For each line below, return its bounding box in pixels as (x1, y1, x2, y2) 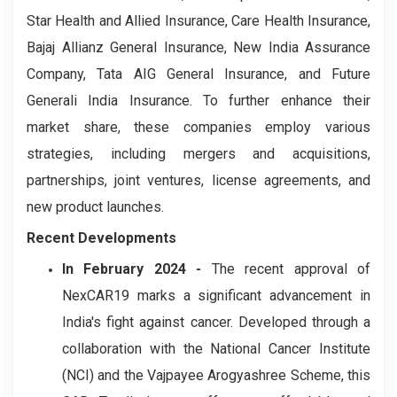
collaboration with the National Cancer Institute (62, 339, 370, 357)
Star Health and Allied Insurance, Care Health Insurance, (27, 12, 370, 29)
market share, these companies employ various (27, 118, 370, 136)
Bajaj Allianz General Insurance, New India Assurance (27, 38, 370, 56)
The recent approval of (211, 260, 371, 277)
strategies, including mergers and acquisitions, (27, 144, 370, 162)
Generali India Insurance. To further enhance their (27, 91, 370, 109)
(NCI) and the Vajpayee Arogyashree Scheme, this (62, 366, 370, 384)
